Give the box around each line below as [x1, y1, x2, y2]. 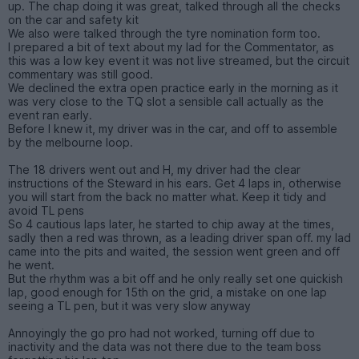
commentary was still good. [8, 67, 153, 81]
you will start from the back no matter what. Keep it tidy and [8, 189, 326, 204]
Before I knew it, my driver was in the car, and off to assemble [8, 121, 337, 135]
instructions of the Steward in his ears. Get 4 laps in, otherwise [8, 175, 341, 190]
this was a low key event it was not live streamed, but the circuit [8, 53, 349, 67]
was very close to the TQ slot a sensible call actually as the [8, 94, 324, 108]
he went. [8, 257, 54, 272]
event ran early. [8, 107, 92, 122]
